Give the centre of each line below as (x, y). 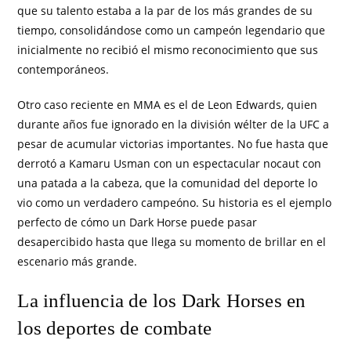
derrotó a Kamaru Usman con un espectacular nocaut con (170, 164)
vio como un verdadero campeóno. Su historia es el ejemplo (175, 203)
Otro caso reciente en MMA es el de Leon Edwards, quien (168, 105)
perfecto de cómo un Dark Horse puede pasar (138, 223)
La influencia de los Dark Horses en (162, 301)
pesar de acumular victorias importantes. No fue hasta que (173, 144)
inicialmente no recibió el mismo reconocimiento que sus (168, 50)
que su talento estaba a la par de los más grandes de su (165, 11)
